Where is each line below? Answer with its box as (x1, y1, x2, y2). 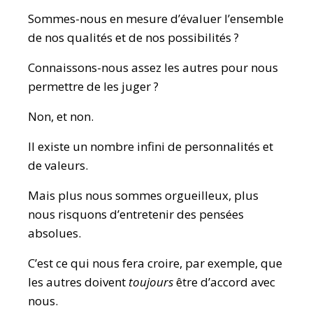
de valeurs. (28, 157, 88, 173)
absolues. (28, 225, 81, 241)
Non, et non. (28, 108, 94, 124)
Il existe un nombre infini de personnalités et (28, 138, 273, 154)
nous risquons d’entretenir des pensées (28, 206, 244, 222)
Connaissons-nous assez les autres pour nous (28, 59, 278, 75)
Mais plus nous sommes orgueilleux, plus (28, 187, 259, 203)
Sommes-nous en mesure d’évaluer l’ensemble (28, 10, 284, 27)
